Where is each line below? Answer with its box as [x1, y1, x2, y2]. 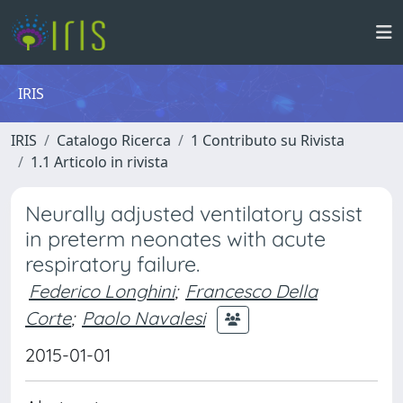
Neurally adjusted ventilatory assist [25, 201, 363, 227]
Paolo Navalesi [82, 306, 205, 329]
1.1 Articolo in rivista [31, 152, 168, 172]
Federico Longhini [29, 280, 175, 302]
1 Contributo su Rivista [191, 130, 345, 150]
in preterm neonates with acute [25, 226, 326, 252]
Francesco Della [185, 280, 318, 302]
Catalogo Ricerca [57, 130, 171, 150]
